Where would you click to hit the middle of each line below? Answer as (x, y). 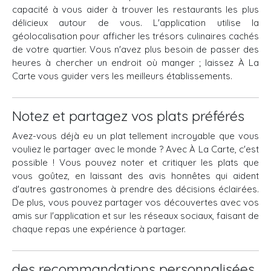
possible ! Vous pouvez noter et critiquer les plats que (135, 162)
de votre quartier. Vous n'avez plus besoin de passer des (135, 49)
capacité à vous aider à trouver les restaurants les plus (135, 9)
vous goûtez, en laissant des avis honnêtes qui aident (135, 176)
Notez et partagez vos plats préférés (128, 116)
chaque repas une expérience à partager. (99, 229)
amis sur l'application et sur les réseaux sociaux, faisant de (135, 216)
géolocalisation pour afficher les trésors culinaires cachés (135, 36)
